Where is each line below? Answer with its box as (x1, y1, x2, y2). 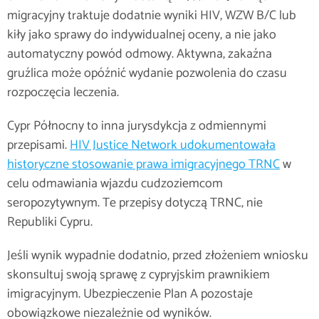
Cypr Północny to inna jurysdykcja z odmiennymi (7, 115, 266, 137)
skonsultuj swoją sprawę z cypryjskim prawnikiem (7, 264, 270, 286)
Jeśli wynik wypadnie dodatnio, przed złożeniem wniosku (7, 245, 308, 266)
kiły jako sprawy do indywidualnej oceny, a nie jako (7, 24, 276, 46)
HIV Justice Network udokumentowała (70, 135, 276, 156)
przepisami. (7, 135, 70, 156)
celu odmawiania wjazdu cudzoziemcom (7, 173, 223, 194)
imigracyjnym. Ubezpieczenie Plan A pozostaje (7, 283, 253, 305)
